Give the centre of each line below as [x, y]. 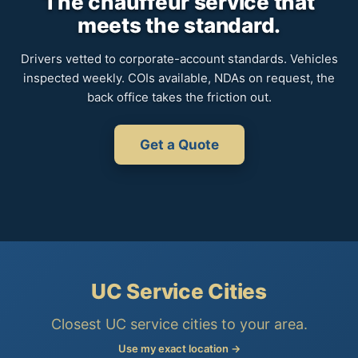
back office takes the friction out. [179, 97]
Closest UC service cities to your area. [179, 324]
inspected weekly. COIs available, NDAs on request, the [179, 78]
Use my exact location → [179, 349]
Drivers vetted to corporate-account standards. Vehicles [179, 59]
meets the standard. [179, 26]
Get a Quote [179, 145]
